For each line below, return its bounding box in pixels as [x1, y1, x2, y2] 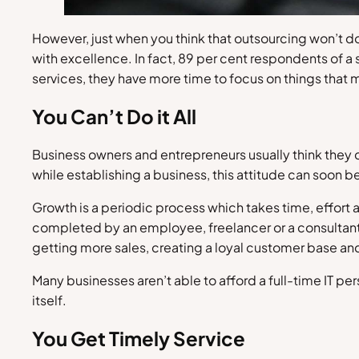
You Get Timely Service [32, 325, 245, 350]
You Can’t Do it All [32, 103, 196, 128]
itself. [32, 291, 67, 309]
